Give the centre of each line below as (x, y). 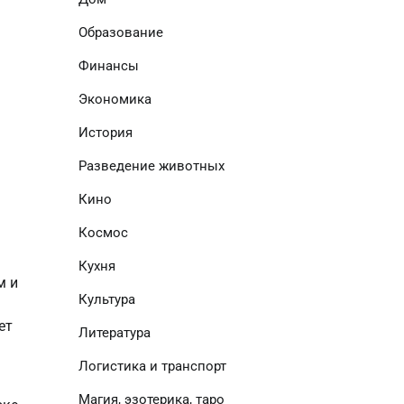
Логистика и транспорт (152, 366)
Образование (120, 32)
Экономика (115, 99)
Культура (106, 299)
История (105, 133)
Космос (103, 233)
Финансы (108, 66)
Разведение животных (151, 166)
